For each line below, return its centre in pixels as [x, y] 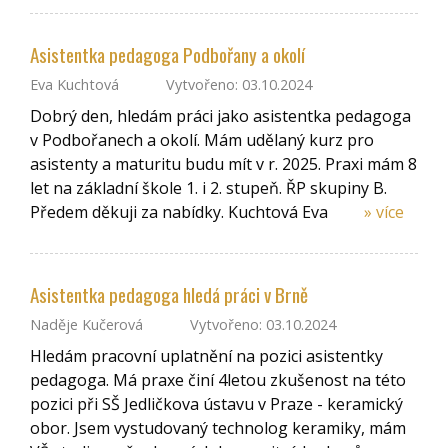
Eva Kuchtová [74, 85]
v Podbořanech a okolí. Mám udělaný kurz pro [202, 139]
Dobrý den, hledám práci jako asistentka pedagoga [220, 115]
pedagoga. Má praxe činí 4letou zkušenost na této [218, 379]
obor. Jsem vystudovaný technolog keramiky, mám [218, 427]
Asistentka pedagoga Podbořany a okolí [167, 55]
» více [384, 211]
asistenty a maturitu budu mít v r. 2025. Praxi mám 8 [223, 163]
